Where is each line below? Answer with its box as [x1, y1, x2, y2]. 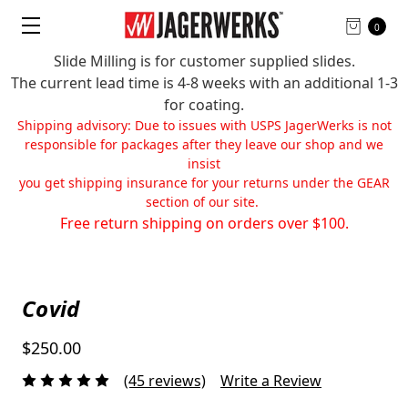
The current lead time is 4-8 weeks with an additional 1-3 [10, 73, 398, 93]
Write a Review [220, 370, 321, 391]
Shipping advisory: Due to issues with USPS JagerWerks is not [16, 117, 392, 134]
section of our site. [146, 193, 262, 210]
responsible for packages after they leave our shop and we [25, 136, 383, 153]
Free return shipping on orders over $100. [59, 213, 349, 233]
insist [188, 155, 220, 172]
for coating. [164, 95, 244, 115]
